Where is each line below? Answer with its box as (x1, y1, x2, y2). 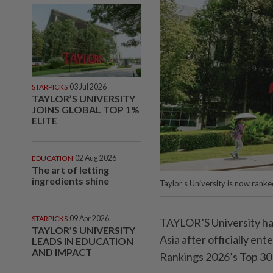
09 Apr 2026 (69, 213, 109, 223)
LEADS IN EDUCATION (32, 235, 133, 247)
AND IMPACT (32, 246, 92, 258)
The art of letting (32, 163, 109, 175)
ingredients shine (32, 174, 109, 186)
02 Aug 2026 (75, 153, 116, 163)
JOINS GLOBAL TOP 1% (32, 103, 140, 115)
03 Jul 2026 (69, 82, 107, 91)
